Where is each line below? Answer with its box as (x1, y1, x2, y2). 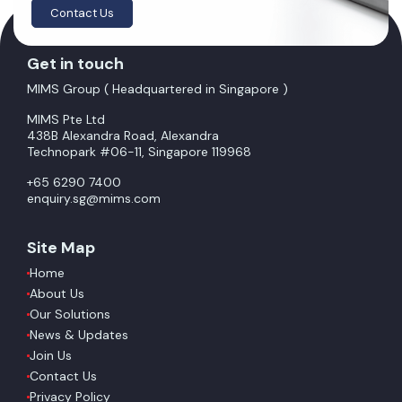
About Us (30, 285, 84, 302)
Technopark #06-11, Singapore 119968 (27, 144, 251, 161)
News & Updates (30, 327, 128, 344)
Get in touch (27, 53, 124, 75)
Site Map (27, 237, 95, 259)
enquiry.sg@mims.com (27, 190, 161, 207)
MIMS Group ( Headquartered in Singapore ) (27, 81, 288, 98)
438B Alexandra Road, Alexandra (27, 127, 219, 144)
